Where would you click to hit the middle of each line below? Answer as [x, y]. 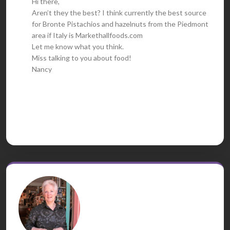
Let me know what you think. [78, 46]
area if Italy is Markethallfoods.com [87, 35]
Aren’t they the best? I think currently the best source [119, 12]
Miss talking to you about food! [82, 57]
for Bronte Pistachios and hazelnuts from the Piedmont [120, 24]
